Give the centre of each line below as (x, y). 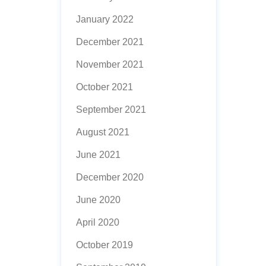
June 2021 (98, 155)
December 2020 (110, 177)
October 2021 (104, 87)
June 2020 (98, 200)
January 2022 (105, 19)
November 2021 (110, 64)
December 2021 (110, 42)
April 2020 (98, 222)
